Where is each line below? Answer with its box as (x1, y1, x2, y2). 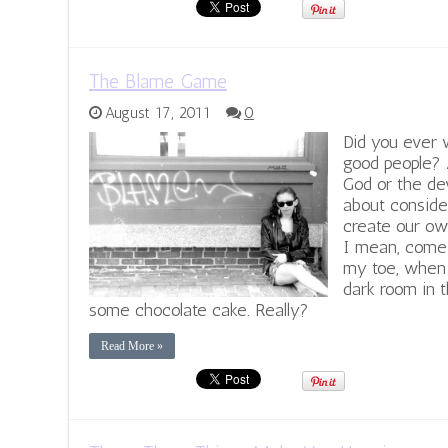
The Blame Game (89, 69, 227, 94)
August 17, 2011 (105, 104, 211, 123)
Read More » (101, 339, 163, 354)
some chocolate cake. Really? (89, 299, 309, 322)
